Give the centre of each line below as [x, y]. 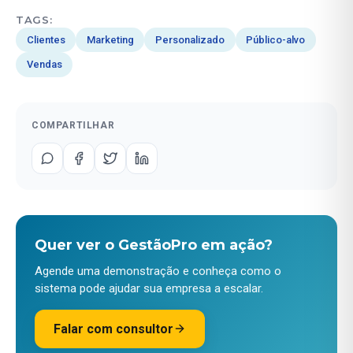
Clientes [46, 39]
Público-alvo [276, 39]
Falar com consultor [113, 329]
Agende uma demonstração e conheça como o [158, 271]
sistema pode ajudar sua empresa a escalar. [149, 288]
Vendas [44, 65]
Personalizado [190, 39]
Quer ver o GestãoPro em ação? [154, 245]
